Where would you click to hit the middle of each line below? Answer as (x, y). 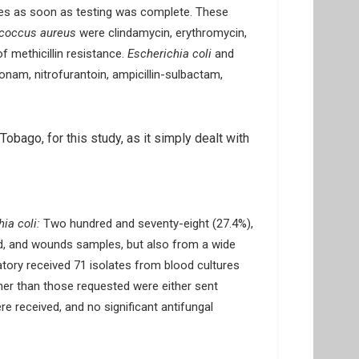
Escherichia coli (171, 54)
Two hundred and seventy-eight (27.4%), (147, 224)
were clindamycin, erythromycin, (163, 33)
